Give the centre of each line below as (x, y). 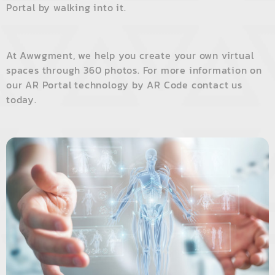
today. (21, 100)
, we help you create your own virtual (163, 56)
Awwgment (46, 56)
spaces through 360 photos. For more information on (134, 70)
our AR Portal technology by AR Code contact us (124, 85)
